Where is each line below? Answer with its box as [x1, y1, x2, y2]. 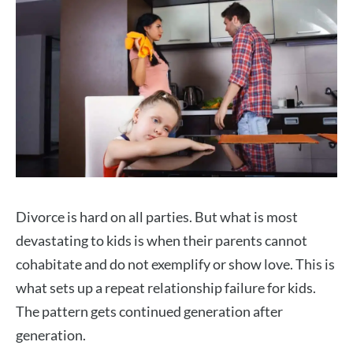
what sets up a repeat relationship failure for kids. [16, 278, 316, 296]
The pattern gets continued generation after [16, 302, 283, 320]
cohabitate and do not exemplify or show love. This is [16, 255, 335, 273]
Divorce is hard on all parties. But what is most [16, 207, 298, 225]
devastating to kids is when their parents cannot [16, 231, 307, 249]
